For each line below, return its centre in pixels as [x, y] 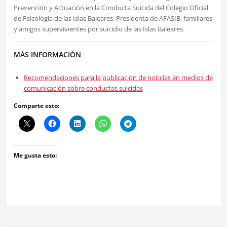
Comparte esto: [36, 106]
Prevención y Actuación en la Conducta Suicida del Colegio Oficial [111, 8]
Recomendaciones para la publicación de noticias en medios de [118, 78]
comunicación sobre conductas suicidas [83, 88]
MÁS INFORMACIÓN [47, 55]
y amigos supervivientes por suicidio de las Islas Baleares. [99, 29]
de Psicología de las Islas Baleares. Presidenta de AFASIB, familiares [113, 18]
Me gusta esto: [35, 156]
